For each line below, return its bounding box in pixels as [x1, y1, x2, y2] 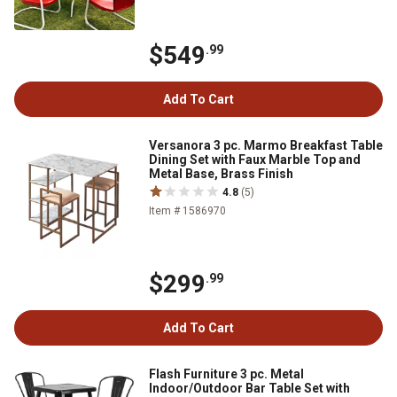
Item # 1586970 [149, 205, 226, 217]
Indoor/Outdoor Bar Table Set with [149, 381, 350, 395]
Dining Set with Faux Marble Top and [149, 152, 361, 167]
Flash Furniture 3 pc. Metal [149, 367, 304, 381]
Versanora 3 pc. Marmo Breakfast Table [149, 138, 383, 152]
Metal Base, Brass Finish [149, 167, 293, 181]
